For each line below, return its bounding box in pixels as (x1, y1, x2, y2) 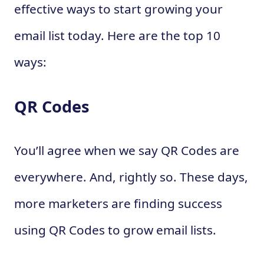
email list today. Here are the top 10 (14, 27, 220, 44)
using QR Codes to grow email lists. (14, 221, 216, 238)
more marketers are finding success (14, 194, 222, 212)
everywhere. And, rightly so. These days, (14, 168, 248, 185)
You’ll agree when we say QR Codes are (14, 141, 239, 159)
